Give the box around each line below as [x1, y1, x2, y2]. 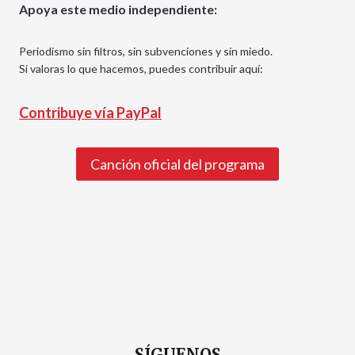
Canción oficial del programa [90, 155, 265, 173]
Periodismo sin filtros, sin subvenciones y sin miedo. [19, 44, 273, 58]
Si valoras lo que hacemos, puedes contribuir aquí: [19, 61, 263, 75]
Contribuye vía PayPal [19, 103, 162, 121]
